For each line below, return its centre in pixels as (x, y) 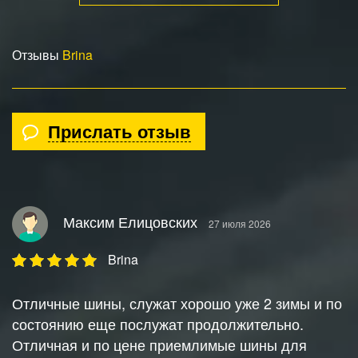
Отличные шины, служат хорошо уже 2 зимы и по (177, 303)
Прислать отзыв (119, 131)
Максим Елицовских (130, 222)
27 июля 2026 (240, 224)
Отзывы (37, 55)
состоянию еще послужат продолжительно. (158, 324)
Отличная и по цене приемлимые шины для (159, 345)
